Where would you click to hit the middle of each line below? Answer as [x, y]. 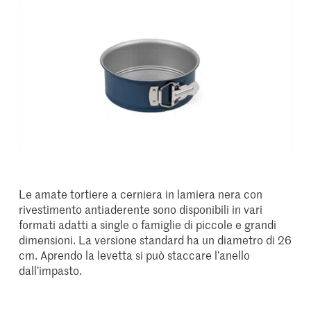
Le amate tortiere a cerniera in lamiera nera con [141, 193]
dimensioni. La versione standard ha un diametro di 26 [155, 239]
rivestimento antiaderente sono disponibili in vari [141, 209]
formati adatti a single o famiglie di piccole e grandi [148, 224]
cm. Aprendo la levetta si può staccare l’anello [135, 254]
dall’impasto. [51, 270]
